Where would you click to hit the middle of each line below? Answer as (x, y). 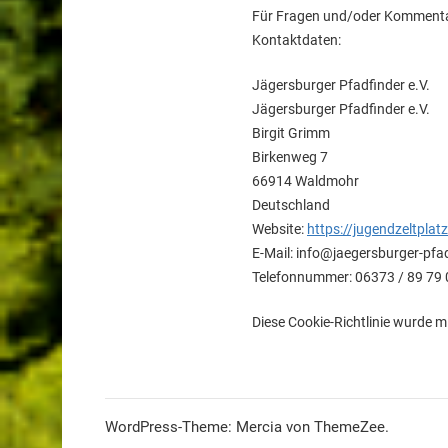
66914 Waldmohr (305, 181)
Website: (279, 229)
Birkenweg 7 (290, 157)
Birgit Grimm (291, 133)
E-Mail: (274, 253)
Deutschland (291, 205)
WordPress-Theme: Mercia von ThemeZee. (246, 426)
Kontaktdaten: (296, 40)
